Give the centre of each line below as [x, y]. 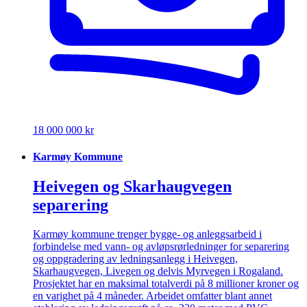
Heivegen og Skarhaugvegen [132, 187]
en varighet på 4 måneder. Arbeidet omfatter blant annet [152, 296]
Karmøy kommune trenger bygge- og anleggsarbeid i [147, 234]
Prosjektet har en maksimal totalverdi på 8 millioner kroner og [166, 284]
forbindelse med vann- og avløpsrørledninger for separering [161, 247]
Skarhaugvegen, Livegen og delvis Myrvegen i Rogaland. [158, 271]
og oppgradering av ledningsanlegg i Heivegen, [135, 259]
